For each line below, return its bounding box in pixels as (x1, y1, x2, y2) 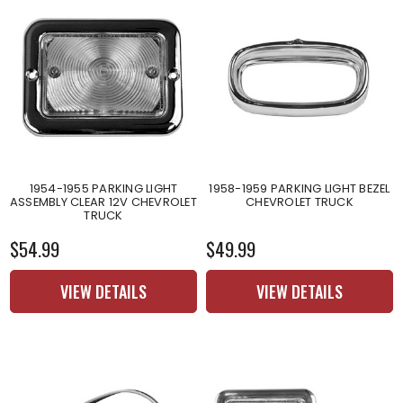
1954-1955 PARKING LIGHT (29, 179, 178, 197)
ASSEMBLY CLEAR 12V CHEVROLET (9, 193, 197, 210)
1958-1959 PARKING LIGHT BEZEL (209, 179, 390, 197)
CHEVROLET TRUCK (246, 193, 354, 210)
